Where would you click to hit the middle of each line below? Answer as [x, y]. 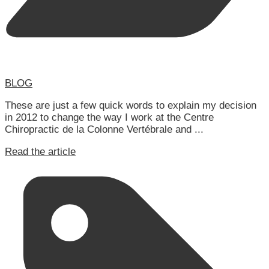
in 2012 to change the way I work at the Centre [109, 118]
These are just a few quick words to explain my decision [131, 106]
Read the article [40, 152]
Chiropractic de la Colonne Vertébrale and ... [104, 130]
